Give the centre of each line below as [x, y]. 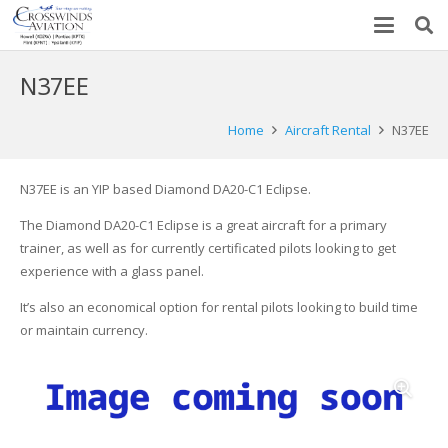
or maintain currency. [83, 330]
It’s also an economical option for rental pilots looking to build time [218, 307]
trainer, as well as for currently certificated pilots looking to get [207, 248]
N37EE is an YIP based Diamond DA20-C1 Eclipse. [165, 189]
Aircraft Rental [327, 130]
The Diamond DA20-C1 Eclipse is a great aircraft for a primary [203, 225]
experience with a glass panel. [111, 271]
